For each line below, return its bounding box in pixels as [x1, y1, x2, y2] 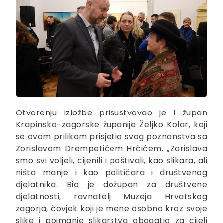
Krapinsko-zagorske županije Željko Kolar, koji [16, 118, 207, 130]
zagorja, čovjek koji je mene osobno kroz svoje [16, 202, 207, 214]
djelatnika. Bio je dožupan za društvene [16, 178, 207, 190]
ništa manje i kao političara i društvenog [16, 166, 207, 178]
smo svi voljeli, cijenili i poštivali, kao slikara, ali [16, 154, 207, 166]
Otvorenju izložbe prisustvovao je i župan [16, 107, 207, 118]
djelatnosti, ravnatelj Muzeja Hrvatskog [16, 190, 207, 202]
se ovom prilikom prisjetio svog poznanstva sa [16, 130, 207, 142]
